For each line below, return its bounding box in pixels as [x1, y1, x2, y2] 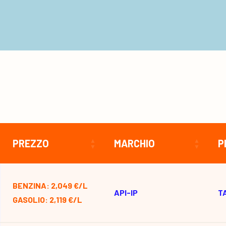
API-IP [114, 188, 138, 197]
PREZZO [13, 137, 49, 149]
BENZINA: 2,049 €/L [13, 181, 88, 190]
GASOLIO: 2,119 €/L [13, 195, 82, 204]
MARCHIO [114, 137, 155, 149]
